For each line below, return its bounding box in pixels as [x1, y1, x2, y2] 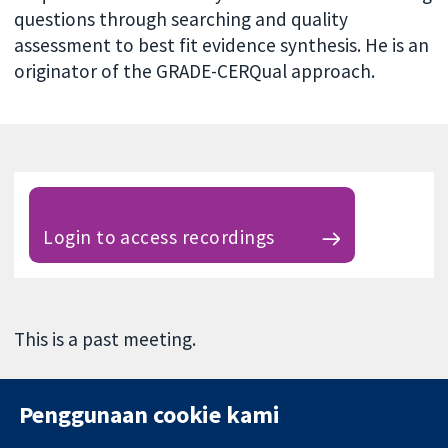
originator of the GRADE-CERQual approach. [14, 58, 376, 83]
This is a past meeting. [14, 326, 197, 351]
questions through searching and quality [14, 6, 349, 31]
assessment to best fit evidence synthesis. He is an [14, 32, 430, 57]
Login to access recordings [43, 224, 275, 249]
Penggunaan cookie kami [19, 398, 280, 430]
